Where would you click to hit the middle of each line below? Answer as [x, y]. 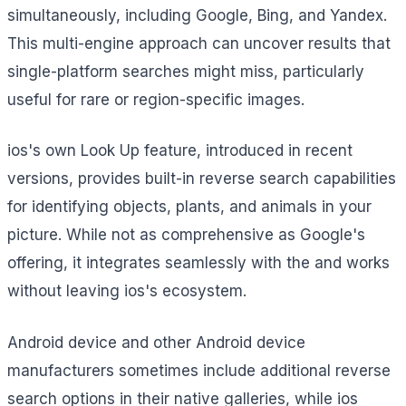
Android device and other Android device [156, 342]
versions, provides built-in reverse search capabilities [202, 179]
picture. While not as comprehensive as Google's [186, 235]
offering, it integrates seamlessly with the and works [198, 263]
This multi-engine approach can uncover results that [199, 43]
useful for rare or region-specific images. [156, 99]
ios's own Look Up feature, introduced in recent [180, 151]
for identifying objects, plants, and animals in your [189, 207]
